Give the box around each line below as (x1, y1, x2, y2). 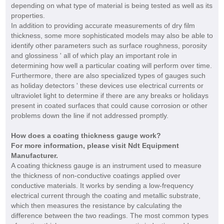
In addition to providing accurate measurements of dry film (10, 21, 195, 30)
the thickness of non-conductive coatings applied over (10, 171, 180, 180)
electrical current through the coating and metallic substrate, (10, 191, 200, 200)
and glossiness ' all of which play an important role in (10, 51, 177, 60)
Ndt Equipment (127, 141, 179, 150)
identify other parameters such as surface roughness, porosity (10, 41, 207, 50)
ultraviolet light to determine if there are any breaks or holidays (10, 91, 208, 100)
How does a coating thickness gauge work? (10, 131, 161, 140)
